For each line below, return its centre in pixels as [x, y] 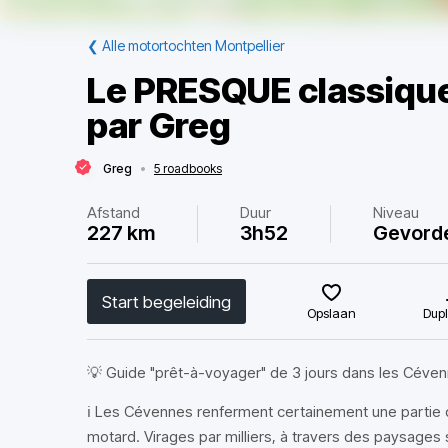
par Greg [159, 125]
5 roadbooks [188, 168]
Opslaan [332, 313]
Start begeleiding [166, 301]
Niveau [395, 212]
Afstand [113, 212]
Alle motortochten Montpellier [193, 45]
